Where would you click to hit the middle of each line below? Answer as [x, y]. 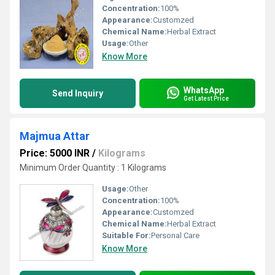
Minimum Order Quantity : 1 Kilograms [93, 168]
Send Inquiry [78, 93]
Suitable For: [126, 235]
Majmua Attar [55, 136]
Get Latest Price [206, 98]
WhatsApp [204, 90]
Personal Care [175, 235]
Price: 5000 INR [55, 153]
